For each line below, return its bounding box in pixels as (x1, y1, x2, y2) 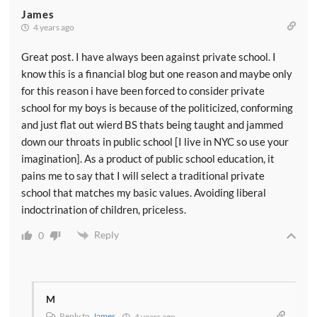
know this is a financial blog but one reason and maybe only (21, 67, 292, 80)
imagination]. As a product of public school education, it (21, 151, 275, 165)
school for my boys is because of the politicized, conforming (21, 100, 293, 114)
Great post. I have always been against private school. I (21, 50, 276, 63)
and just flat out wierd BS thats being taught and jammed (21, 117, 283, 131)
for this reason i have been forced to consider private (21, 83, 265, 97)
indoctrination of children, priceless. (21, 202, 186, 216)
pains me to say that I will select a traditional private (21, 168, 265, 182)
